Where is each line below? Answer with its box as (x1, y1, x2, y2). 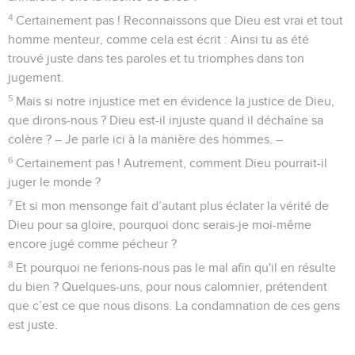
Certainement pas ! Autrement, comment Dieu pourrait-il (16, 156, 328, 170)
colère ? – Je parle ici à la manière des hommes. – (8, 132, 283, 146)
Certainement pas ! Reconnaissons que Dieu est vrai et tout (16, 13, 344, 27)
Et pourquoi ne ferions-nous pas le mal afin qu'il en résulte (16, 261, 337, 274)
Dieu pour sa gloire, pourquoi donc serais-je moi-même (8, 218, 311, 231)
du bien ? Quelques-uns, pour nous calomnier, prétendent (8, 280, 327, 293)
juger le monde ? (8, 175, 101, 189)
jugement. (8, 71, 64, 84)
